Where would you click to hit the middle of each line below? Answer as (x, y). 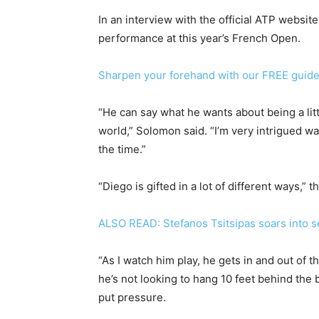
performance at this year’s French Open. (199, 38)
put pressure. (132, 297)
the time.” (122, 149)
